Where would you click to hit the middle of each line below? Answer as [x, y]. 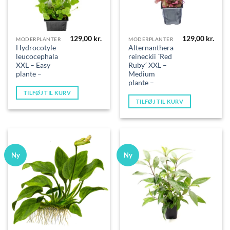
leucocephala [37, 56]
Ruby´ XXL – [148, 65]
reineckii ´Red [150, 56]
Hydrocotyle [36, 47]
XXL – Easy [33, 65]
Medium [142, 74]
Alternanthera [151, 47]
